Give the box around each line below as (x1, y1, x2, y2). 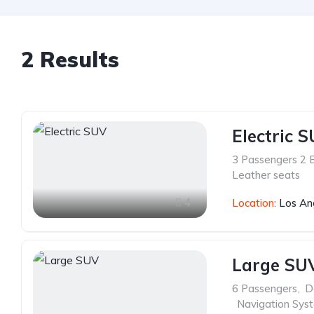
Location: (232, 196, 279, 210)
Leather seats (232, 168, 300, 182)
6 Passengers (232, 282, 297, 295)
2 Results (21, 46, 119, 73)
